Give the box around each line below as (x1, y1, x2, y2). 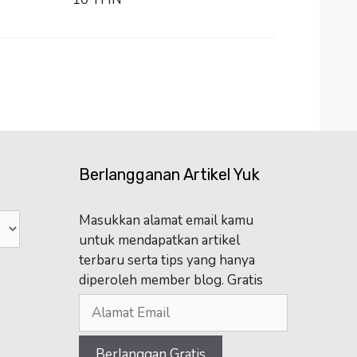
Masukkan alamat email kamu (78, 210, 253, 229)
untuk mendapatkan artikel (78, 230, 240, 249)
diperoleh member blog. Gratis (78, 270, 263, 289)
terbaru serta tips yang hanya (78, 250, 255, 269)
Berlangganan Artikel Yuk (78, 164, 260, 184)
